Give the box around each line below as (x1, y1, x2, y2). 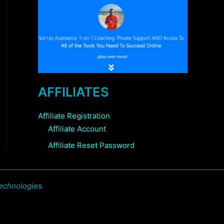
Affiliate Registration (38, 110, 110, 120)
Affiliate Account (48, 123, 106, 133)
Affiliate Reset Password (48, 140, 134, 150)
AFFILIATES (38, 84, 109, 100)
